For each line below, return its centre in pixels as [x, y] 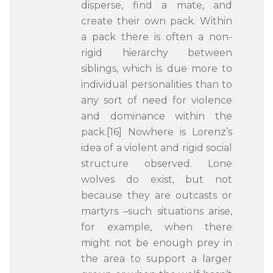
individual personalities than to [157, 84]
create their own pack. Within [157, 21]
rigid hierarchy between [157, 53]
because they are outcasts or [157, 195]
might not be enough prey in [157, 243]
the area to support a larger [157, 259]
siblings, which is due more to [157, 69]
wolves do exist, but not [157, 179]
